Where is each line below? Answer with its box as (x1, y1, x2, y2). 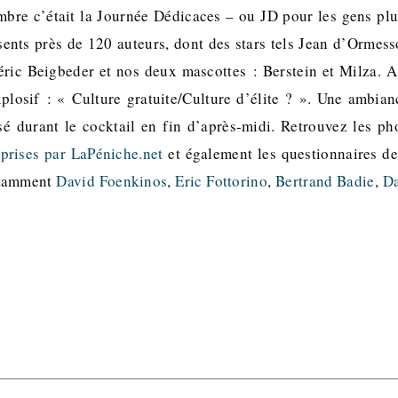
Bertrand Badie (275, 171, 375, 191)
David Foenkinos (56, 171, 168, 191)
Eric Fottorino (175, 171, 267, 191)
